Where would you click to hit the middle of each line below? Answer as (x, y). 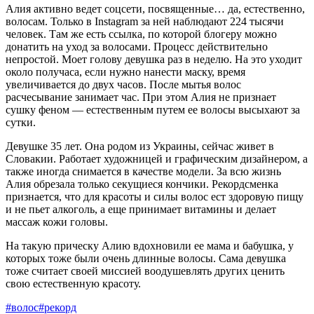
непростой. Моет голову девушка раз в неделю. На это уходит (154, 59)
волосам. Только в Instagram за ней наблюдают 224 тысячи (145, 21)
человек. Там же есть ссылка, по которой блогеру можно (141, 34)
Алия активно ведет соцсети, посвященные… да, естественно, (155, 8)
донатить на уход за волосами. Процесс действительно (137, 46)
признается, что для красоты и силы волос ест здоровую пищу (155, 196)
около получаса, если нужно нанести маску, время (125, 71)
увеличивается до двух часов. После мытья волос (123, 84)
